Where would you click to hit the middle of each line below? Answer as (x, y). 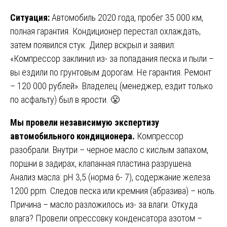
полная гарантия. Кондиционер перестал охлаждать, (105, 31)
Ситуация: (31, 17)
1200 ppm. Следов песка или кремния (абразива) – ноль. (113, 191)
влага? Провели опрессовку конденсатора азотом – (106, 218)
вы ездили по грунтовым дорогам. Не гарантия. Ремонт (111, 72)
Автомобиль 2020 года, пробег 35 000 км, (127, 17)
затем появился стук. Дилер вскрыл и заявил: (93, 45)
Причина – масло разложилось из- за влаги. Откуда (104, 204)
